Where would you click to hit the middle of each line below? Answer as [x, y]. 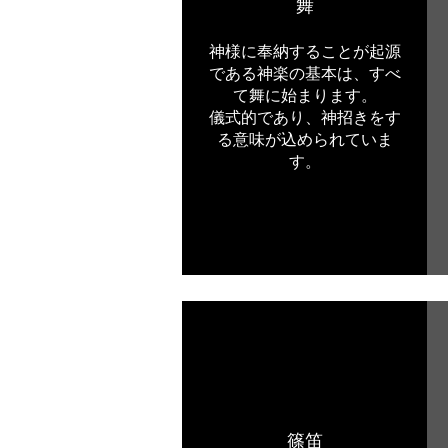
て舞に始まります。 [305, 95]
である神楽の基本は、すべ [305, 73]
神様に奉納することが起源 [305, 51]
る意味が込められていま [305, 139]
